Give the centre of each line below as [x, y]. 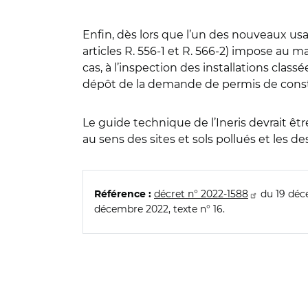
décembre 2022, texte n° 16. [161, 209]
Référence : [123, 195]
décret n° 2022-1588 [201, 194]
